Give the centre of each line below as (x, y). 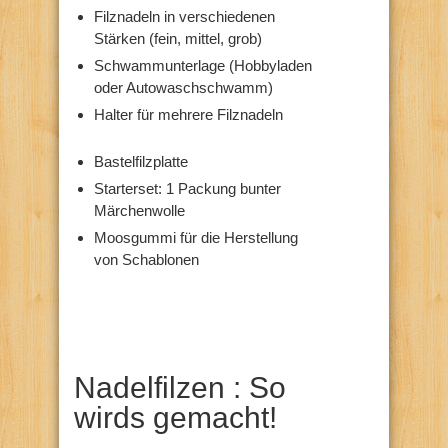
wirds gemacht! (175, 417)
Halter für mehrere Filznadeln (188, 114)
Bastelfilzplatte (141, 161)
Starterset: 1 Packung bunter (187, 188)
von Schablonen (146, 259)
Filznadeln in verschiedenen (184, 16)
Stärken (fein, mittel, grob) (178, 38)
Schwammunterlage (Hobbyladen (203, 65)
